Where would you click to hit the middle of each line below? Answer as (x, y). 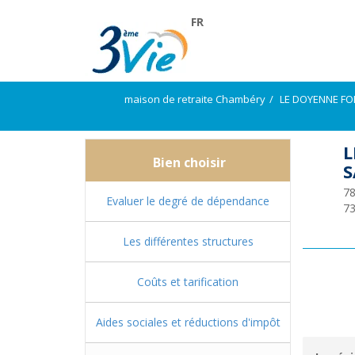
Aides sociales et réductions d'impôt (188, 322)
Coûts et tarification (188, 282)
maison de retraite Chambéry (195, 99)
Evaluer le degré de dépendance (188, 201)
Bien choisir (188, 162)
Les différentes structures (188, 241)
